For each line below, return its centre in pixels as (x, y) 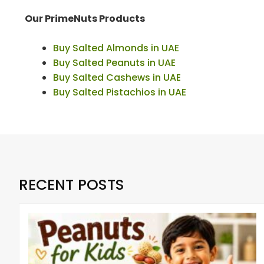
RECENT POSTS (72, 184)
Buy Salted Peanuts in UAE (114, 62)
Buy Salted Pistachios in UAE (120, 92)
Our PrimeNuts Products (85, 18)
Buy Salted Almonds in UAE (117, 48)
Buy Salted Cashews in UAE (117, 77)
